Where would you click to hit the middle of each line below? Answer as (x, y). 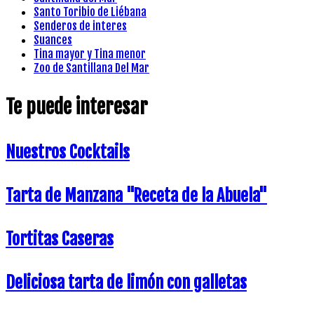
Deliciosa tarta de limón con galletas (126, 282)
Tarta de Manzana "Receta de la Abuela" (136, 195)
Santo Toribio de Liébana (90, 12)
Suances (53, 40)
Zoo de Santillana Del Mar (91, 68)
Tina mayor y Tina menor (90, 54)
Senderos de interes (80, 26)
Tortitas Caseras (60, 239)
